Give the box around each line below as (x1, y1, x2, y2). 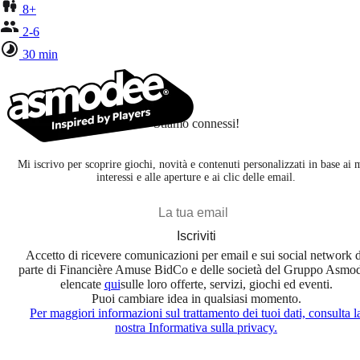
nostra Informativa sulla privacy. (115, 320, 277, 334)
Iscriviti (176, 228, 216, 243)
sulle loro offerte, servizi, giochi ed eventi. (120, 276, 333, 291)
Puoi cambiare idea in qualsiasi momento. (91, 291, 301, 305)
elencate (59, 276, 104, 291)
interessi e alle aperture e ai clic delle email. (96, 170, 296, 183)
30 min (22, 47, 58, 61)
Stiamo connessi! (153, 116, 239, 130)
